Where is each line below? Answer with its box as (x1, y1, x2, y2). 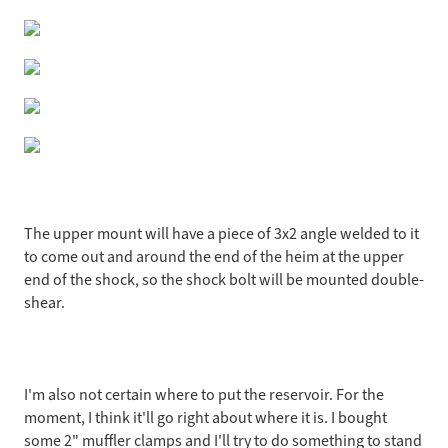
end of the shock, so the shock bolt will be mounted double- (24, 269, 424, 290)
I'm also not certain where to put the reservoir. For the (24, 384, 384, 405)
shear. (24, 292, 65, 313)
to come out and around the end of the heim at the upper (24, 246, 404, 267)
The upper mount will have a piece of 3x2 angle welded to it (24, 223, 419, 244)
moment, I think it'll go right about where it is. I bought (24, 407, 387, 428)
